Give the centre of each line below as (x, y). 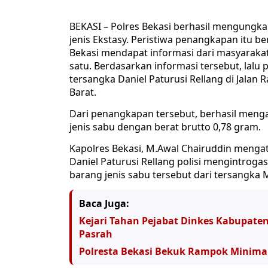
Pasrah (96, 234)
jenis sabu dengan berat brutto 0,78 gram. (165, 127)
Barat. (83, 92)
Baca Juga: (104, 204)
